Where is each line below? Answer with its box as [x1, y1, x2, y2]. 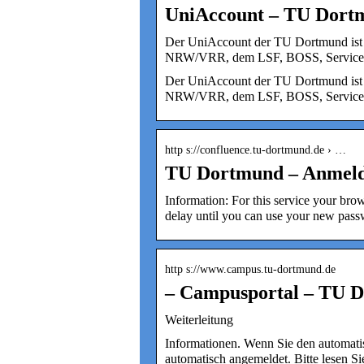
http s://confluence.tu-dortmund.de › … [165, 143, 346, 156]
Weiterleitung [165, 312, 233, 327]
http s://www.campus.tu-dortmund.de [165, 262, 336, 275]
